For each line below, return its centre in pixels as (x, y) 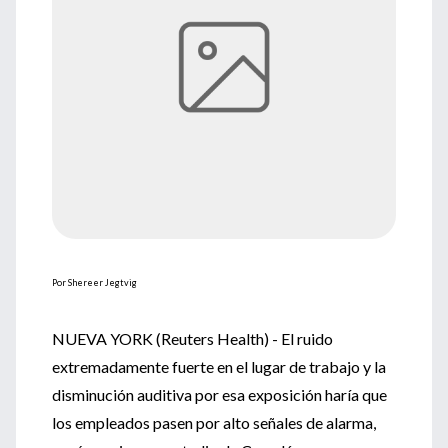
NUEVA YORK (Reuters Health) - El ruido (192, 338)
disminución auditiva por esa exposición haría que (219, 394)
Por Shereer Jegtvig (94, 282)
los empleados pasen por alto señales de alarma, (214, 422)
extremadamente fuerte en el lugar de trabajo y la (219, 366)
